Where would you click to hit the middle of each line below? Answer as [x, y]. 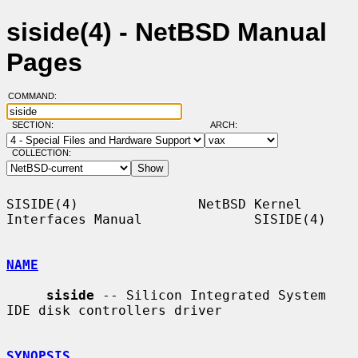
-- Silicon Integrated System [210, 295]
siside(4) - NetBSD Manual [167, 32]
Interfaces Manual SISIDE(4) [166, 219]
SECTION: [36, 125]
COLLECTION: [41, 153]
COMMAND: [37, 96]
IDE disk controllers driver [114, 310]
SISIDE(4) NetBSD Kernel [154, 204]
